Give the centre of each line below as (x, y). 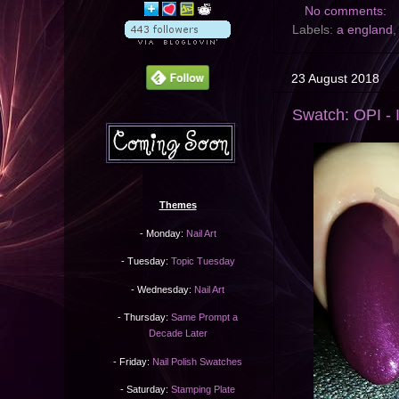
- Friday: (133, 361)
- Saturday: (146, 390)
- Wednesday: (163, 289)
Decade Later (178, 334)
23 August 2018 (335, 79)
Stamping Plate (203, 390)
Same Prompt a (204, 318)
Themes (178, 205)
